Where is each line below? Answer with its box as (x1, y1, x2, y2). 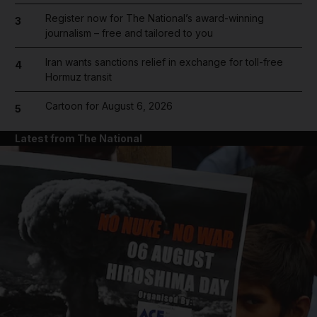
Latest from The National (15, 132, 142, 144)
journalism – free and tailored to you (45, 27, 213, 40)
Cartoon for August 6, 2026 (45, 100, 173, 113)
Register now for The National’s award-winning (45, 12, 264, 25)
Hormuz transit (45, 71, 112, 83)
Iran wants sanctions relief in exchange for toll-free (45, 56, 283, 69)
